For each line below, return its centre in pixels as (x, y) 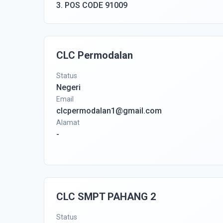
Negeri (68, 87)
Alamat (68, 122)
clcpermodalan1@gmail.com (109, 111)
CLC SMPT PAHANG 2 (106, 197)
